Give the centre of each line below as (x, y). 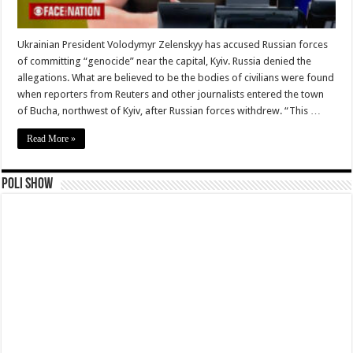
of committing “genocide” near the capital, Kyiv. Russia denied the (165, 61)
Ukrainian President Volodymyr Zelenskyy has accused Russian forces (173, 45)
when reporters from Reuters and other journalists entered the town (171, 95)
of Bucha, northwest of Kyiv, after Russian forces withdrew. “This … (169, 111)
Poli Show (28, 185)
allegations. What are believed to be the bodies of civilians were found (176, 78)
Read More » (52, 139)
